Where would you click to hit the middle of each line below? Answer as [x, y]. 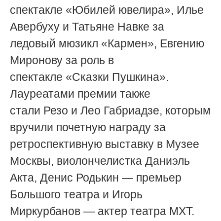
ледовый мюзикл [55, 43]
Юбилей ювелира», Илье [138, 10]
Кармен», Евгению [156, 43]
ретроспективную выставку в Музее [105, 144]
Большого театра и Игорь [76, 194]
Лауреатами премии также [80, 93]
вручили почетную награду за [88, 127]
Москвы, [33, 161]
